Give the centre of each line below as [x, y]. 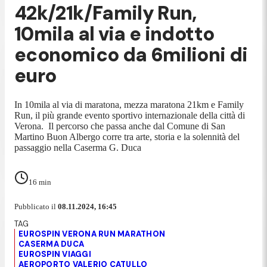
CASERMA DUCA [52, 244]
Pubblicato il [36, 206]
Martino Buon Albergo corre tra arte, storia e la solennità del [127, 136]
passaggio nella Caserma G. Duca [79, 147]
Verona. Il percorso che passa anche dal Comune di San [120, 126]
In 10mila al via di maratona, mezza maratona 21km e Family [129, 104]
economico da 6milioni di [131, 55]
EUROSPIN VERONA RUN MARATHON [92, 234]
